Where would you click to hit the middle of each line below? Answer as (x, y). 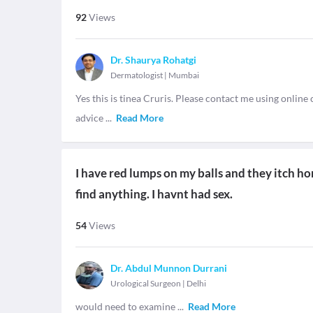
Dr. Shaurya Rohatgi (153, 60)
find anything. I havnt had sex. (154, 194)
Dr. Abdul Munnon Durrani (169, 268)
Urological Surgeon (146, 283)
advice (90, 118)
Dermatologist (137, 75)
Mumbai (184, 75)
